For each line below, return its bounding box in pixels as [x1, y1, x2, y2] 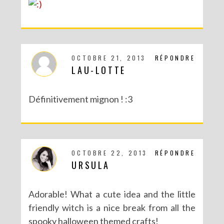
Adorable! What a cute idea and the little [28, 188, 195, 199]
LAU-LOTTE [71, 63, 126, 76]
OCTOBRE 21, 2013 [71, 53, 146, 62]
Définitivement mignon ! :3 [28, 93, 133, 104]
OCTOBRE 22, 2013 [71, 148, 148, 157]
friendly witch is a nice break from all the [28, 201, 195, 213]
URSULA [71, 158, 110, 171]
